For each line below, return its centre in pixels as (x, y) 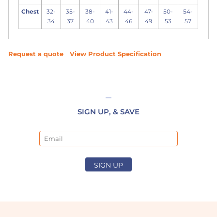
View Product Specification (116, 54)
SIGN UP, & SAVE (108, 112)
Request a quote (36, 54)
